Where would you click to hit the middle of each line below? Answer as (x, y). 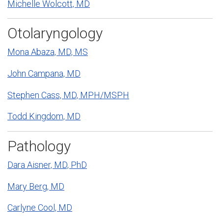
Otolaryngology (55, 33)
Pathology (39, 146)
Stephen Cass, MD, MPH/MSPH (68, 95)
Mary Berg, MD (36, 186)
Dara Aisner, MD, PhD (47, 165)
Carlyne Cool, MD (40, 208)
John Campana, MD (44, 73)
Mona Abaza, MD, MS (48, 52)
